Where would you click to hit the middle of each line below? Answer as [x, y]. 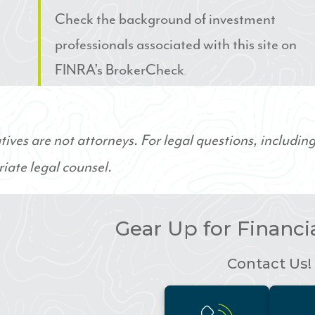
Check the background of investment [165, 20]
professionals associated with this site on [175, 45]
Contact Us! [269, 264]
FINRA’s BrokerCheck [119, 70]
